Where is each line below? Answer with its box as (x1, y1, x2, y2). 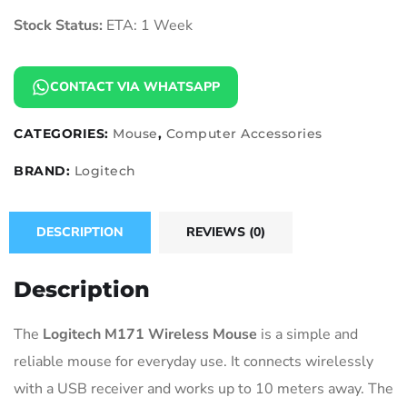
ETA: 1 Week (103, 15, 193, 35)
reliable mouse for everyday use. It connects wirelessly (14, 351, 373, 372)
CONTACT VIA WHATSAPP (50, 77, 220, 95)
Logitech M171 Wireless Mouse (43, 323, 257, 344)
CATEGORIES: (14, 124, 113, 142)
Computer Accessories (165, 124, 323, 142)
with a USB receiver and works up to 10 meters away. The (14, 378, 393, 399)
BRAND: (14, 162, 74, 179)
